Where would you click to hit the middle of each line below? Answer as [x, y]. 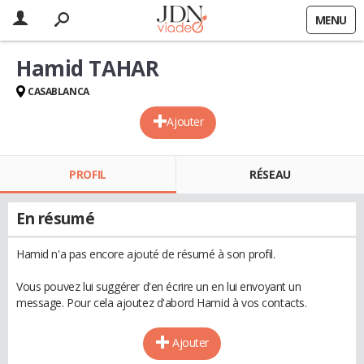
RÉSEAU [270, 174]
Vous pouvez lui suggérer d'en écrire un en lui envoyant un [159, 286]
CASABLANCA [58, 91]
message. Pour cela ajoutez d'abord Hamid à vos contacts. [162, 303]
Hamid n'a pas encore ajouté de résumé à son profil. [146, 254]
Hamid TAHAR [88, 68]
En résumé [56, 219]
